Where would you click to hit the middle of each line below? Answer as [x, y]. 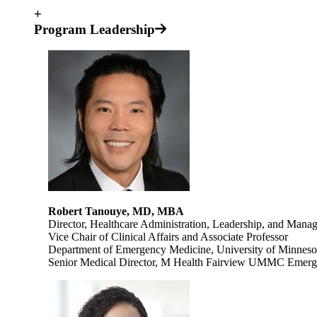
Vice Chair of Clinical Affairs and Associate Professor [169, 237]
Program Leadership [94, 29]
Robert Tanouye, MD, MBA [116, 212]
